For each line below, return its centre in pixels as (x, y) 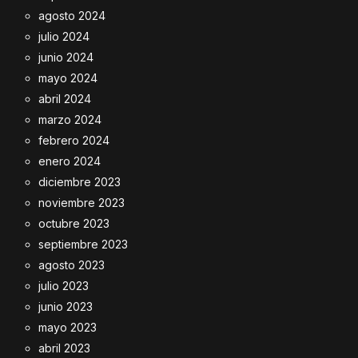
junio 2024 (66, 57)
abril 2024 (65, 99)
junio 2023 (66, 306)
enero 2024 (70, 161)
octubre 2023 (74, 223)
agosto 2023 (72, 265)
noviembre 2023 (82, 203)
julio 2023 (64, 286)
